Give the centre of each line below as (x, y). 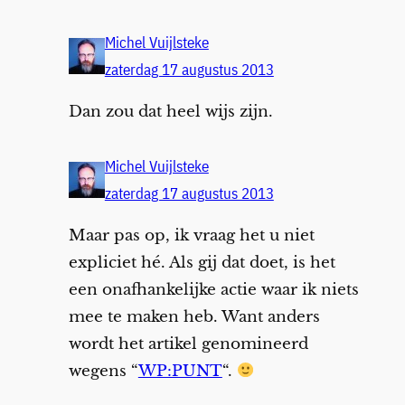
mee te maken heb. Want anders (194, 316)
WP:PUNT (180, 371)
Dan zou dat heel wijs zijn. (170, 111)
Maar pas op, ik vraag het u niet (191, 235)
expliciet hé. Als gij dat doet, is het (202, 262)
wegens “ (103, 371)
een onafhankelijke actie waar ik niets (213, 289)
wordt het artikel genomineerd (188, 344)
